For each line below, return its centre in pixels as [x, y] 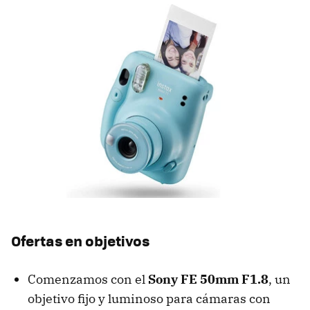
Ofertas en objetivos [80, 240]
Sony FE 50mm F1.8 [208, 279]
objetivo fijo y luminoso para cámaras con [149, 298]
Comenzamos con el [88, 279]
